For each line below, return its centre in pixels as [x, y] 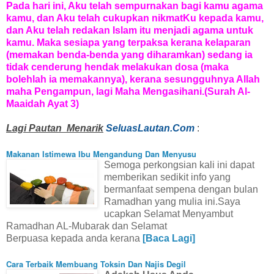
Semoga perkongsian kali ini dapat [179, 165]
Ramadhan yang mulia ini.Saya [172, 201]
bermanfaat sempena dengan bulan [181, 189]
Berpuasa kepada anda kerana [74, 238]
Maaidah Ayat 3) [43, 103]
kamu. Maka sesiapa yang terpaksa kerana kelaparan [128, 42]
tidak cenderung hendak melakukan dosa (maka [117, 67]
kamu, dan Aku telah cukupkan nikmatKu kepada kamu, [135, 18]
